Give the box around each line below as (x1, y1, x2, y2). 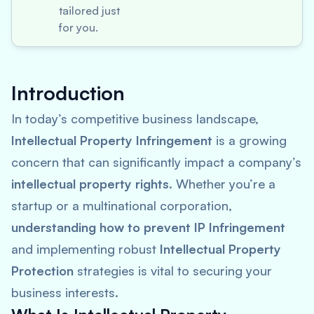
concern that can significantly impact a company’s (11, 154, 301, 170)
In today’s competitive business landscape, (11, 111, 259, 126)
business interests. (11, 285, 118, 300)
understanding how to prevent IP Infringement (11, 219, 285, 235)
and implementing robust (11, 241, 160, 257)
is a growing (212, 132, 287, 148)
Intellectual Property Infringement (11, 132, 212, 148)
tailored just (59, 4, 120, 18)
